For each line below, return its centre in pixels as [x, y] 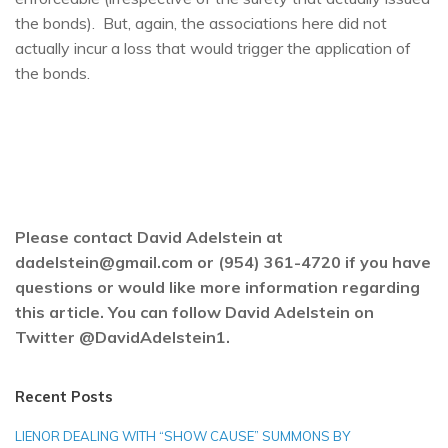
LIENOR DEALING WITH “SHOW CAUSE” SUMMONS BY [182, 435]
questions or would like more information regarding [217, 286]
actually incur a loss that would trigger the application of [213, 47]
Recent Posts [64, 396]
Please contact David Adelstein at [149, 236]
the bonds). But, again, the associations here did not [201, 22]
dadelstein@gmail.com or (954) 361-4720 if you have [223, 261]
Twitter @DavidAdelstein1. [122, 336]
